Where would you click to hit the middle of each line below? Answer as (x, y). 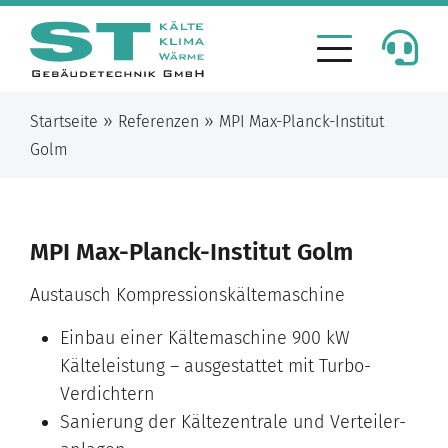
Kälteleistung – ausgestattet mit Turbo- (215, 366)
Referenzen (158, 122)
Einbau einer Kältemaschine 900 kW (205, 338)
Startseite (64, 122)
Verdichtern (107, 394)
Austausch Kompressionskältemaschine (187, 295)
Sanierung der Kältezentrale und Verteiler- (233, 422)
